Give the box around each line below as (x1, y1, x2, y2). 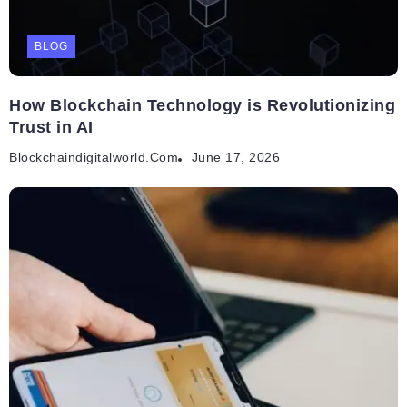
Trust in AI (9, 118, 94, 137)
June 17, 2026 (191, 151, 280, 165)
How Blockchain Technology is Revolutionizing (9, 96, 395, 115)
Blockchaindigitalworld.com (9, 151, 178, 165)
